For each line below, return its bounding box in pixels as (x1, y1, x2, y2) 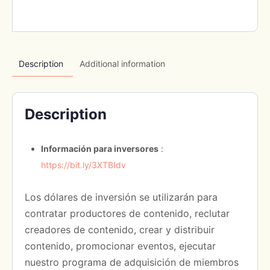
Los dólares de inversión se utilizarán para (25, 191, 218, 204)
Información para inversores (41, 143, 159, 154)
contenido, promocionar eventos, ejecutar (25, 240, 216, 253)
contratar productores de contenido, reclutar (25, 207, 230, 220)
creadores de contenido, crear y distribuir (25, 224, 215, 236)
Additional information (80, 58, 165, 69)
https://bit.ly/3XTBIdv (41, 160, 126, 171)
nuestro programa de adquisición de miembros (25, 256, 239, 269)
